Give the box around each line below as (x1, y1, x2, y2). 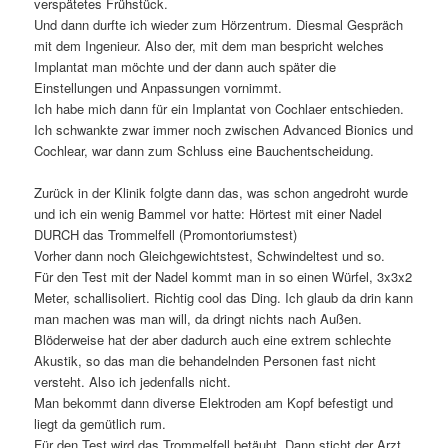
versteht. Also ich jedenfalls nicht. (34, 371, 232, 391)
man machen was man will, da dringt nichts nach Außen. (34, 308, 363, 328)
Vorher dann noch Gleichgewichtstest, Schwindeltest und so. (34, 245, 386, 265)
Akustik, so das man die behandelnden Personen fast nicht (34, 350, 377, 370)
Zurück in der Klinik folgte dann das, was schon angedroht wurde (34, 182, 409, 202)
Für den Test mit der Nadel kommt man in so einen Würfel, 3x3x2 (34, 266, 413, 286)
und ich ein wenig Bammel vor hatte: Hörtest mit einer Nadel (34, 203, 383, 223)
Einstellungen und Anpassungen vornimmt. (34, 77, 283, 97)
